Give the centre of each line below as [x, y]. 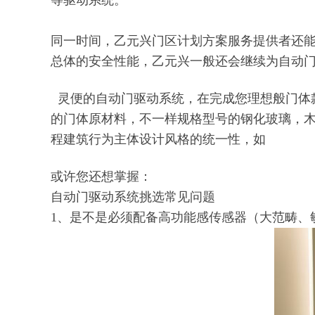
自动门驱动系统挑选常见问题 [133, 197]
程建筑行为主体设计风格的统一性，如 [158, 139]
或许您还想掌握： [101, 176]
